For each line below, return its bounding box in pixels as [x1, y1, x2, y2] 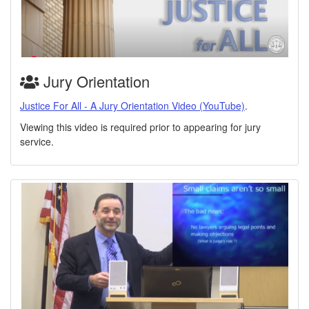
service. [20, 134, 54, 148]
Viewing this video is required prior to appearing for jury [20, 119, 261, 134]
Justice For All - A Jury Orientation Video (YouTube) [20, 98, 245, 112]
